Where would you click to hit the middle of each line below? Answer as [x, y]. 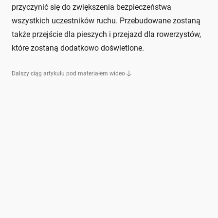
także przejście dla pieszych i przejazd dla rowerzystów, [106, 34]
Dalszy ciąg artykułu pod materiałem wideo [68, 73]
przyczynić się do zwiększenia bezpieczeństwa [91, 7]
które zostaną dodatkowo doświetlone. [78, 48]
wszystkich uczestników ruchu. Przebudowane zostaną [106, 20]
